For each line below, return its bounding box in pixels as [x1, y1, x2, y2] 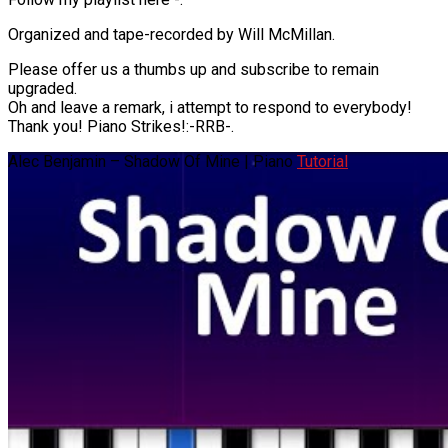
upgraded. [8, 78, 77, 98]
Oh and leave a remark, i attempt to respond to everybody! [8, 97, 412, 117]
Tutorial [297, 151, 348, 171]
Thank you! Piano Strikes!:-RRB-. [8, 116, 234, 136]
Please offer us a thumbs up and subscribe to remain [8, 59, 379, 79]
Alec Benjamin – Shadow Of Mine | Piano [8, 151, 297, 171]
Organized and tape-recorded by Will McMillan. [8, 24, 335, 44]
